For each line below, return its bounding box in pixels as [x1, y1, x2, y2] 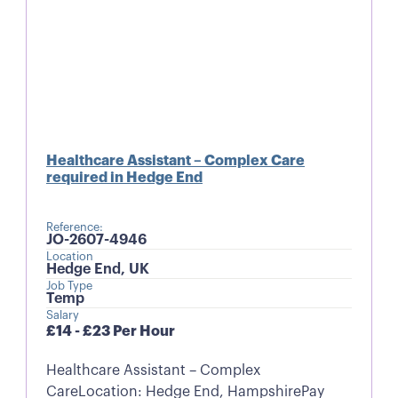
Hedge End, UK [45, 262, 149, 277]
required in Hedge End [45, 171, 203, 186]
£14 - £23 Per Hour [45, 324, 175, 339]
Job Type [45, 281, 92, 292]
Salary [45, 310, 79, 322]
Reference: [45, 222, 103, 234]
